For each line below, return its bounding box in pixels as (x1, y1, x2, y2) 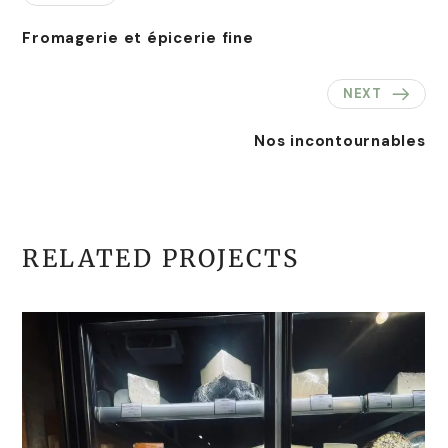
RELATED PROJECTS (22, 242, 300, 274)
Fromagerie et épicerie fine (22, 27, 254, 48)
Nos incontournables (254, 130, 426, 151)
